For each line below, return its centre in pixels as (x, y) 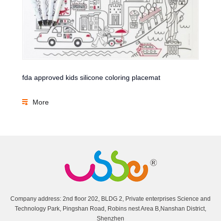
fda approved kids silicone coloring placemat (91, 77)
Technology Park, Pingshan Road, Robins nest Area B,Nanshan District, (110, 208)
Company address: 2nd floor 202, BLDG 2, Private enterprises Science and (110, 199)
